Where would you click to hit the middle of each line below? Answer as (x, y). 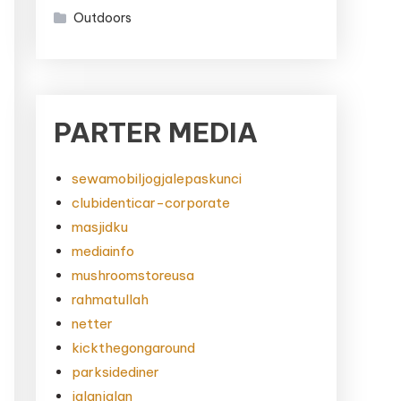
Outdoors (102, 18)
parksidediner (115, 372)
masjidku (100, 227)
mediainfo (103, 251)
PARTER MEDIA (156, 132)
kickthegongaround (133, 348)
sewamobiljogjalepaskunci (157, 179)
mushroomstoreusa (133, 275)
